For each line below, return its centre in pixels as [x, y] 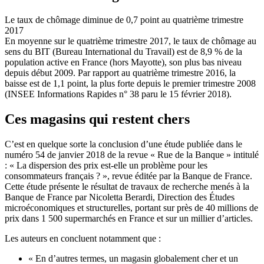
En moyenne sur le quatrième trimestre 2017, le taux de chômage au [131, 41]
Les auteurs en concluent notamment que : [83, 238]
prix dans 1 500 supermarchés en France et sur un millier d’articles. [129, 218]
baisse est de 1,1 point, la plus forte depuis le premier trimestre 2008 [130, 83]
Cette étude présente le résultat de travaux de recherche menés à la [127, 186]
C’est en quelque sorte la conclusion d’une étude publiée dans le [123, 144]
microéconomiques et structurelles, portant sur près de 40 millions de [131, 207]
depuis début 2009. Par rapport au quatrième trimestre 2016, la [120, 72]
